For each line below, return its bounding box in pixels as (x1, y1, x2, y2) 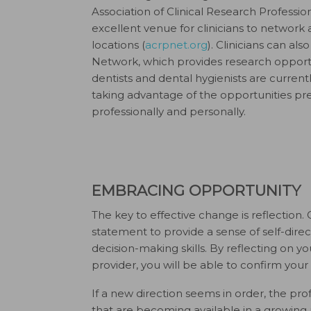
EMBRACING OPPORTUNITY (92, 182, 301, 199)
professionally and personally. (92, 105, 246, 118)
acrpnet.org (145, 38, 208, 51)
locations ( (92, 38, 145, 51)
